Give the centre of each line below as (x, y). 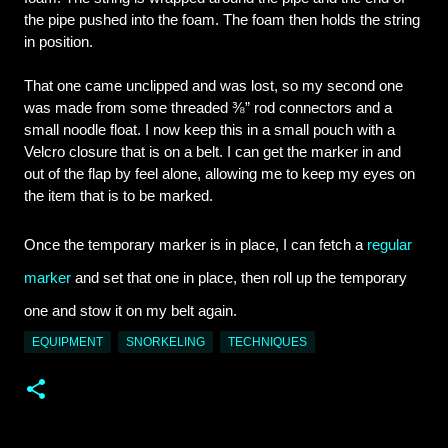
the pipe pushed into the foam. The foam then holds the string (222, 20)
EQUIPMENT (67, 342)
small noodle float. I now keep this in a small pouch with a (209, 130)
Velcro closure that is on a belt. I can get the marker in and (212, 152)
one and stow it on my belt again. (130, 311)
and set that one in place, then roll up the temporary (239, 278)
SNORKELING (165, 342)
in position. (58, 42)
